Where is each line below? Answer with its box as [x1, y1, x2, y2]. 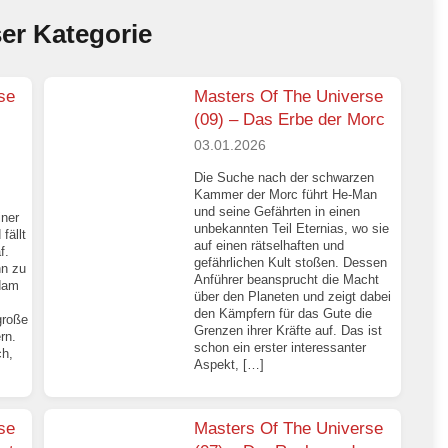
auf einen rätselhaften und [194, 237, 345, 253]
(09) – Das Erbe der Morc [194, 110, 386, 129]
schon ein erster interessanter [194, 339, 367, 355]
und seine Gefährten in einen [194, 203, 361, 219]
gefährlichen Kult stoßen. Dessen [194, 254, 388, 270]
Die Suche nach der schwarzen [194, 169, 375, 185]
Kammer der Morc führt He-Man [194, 186, 378, 202]
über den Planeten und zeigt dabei [194, 288, 392, 304]
